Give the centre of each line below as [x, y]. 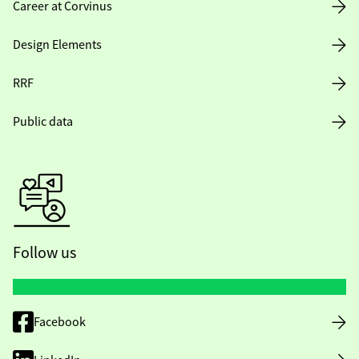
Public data [43, 122]
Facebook [60, 322]
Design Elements [57, 45]
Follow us [44, 253]
